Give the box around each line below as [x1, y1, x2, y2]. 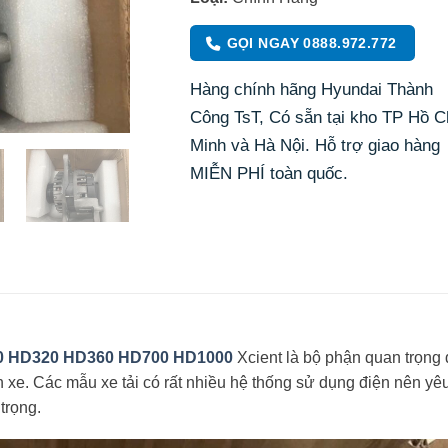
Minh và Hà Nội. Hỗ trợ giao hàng [190, 135, 441, 156]
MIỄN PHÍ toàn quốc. [190, 163, 349, 184]
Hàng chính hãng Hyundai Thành [190, 79, 434, 100]
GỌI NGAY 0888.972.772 [226, 34, 397, 51]
